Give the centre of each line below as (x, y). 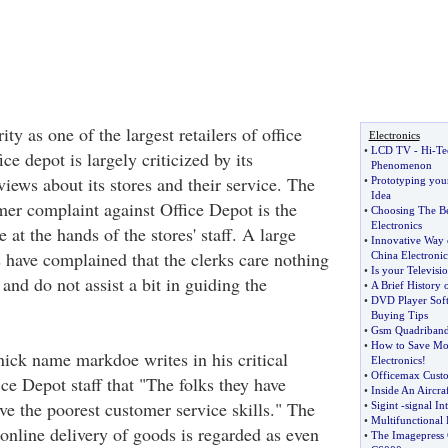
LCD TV (390, 150)
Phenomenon (401, 165)
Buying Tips (399, 315)
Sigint (384, 405)
